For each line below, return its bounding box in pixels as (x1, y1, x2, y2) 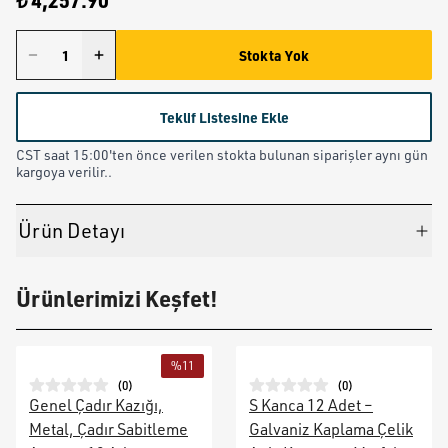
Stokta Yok (239, 46, 309, 64)
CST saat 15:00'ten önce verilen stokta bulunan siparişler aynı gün (16, 146, 428, 163)
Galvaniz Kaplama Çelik (249, 419, 413, 439)
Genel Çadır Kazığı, (29, 395, 163, 415)
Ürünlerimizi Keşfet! (16, 284, 218, 312)
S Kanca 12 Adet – (249, 395, 373, 415)
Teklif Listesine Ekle (159, 108, 289, 126)
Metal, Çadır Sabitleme (29, 419, 188, 439)
